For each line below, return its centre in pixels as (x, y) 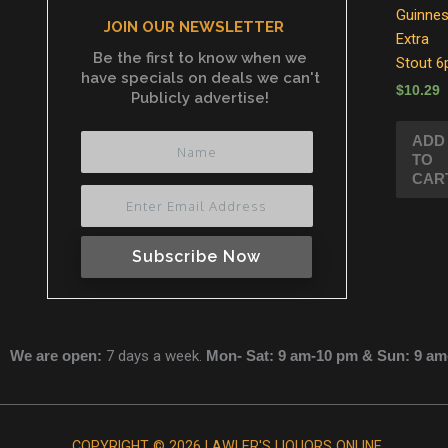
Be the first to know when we (200, 58)
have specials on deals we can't (200, 78)
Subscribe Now (196, 256)
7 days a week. (154, 355)
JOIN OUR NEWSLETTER (194, 27)
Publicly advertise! (200, 98)
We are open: (56, 355)
